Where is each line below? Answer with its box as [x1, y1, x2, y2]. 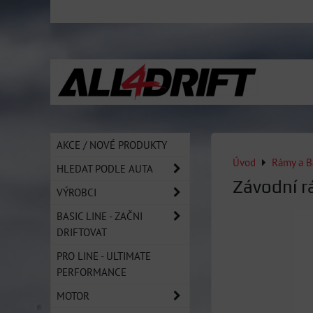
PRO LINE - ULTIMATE [57, 249, 151, 263]
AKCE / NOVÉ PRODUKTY [57, 138, 167, 152]
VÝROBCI [57, 185, 96, 199]
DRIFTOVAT [57, 225, 107, 239]
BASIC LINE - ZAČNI [57, 209, 143, 223]
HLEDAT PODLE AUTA [57, 161, 153, 175]
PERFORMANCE [57, 265, 126, 279]
